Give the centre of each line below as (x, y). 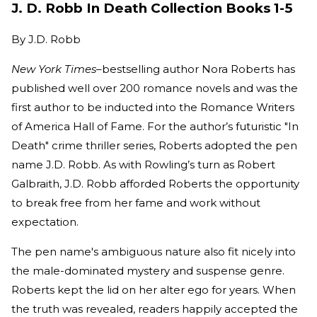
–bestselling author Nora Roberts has (196, 69)
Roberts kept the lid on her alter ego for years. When (154, 290)
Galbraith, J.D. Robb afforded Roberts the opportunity (155, 184)
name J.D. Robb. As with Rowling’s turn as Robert (143, 165)
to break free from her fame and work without (136, 203)
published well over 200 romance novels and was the (155, 88)
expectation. (46, 222)
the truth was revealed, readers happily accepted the (155, 309)
